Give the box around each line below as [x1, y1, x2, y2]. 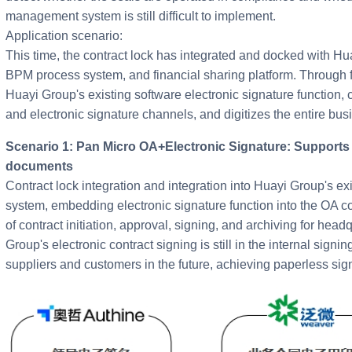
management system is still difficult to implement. [5, 9, 276, 24]
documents [5, 159, 73, 174]
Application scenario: [5, 29, 123, 43]
